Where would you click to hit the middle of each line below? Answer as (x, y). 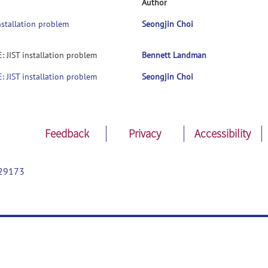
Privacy (145, 133)
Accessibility (223, 133)
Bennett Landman (174, 55)
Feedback (67, 133)
